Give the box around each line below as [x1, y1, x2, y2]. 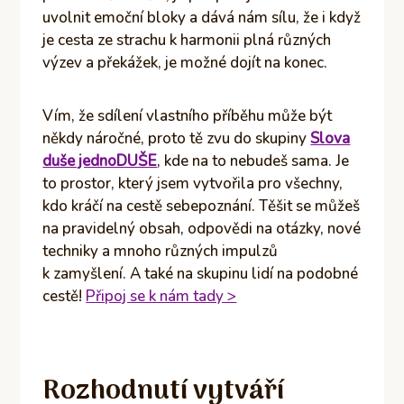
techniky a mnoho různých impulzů [42, 240, 279, 262]
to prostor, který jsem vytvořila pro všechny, [42, 172, 344, 194]
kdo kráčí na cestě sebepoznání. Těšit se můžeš [42, 195, 361, 216]
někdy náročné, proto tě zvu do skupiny [42, 127, 311, 149]
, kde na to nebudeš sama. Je [157, 150, 350, 171]
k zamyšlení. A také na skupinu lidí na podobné [42, 262, 359, 284]
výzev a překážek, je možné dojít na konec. [42, 51, 328, 73]
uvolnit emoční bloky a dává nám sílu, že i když [42, 6, 362, 28]
